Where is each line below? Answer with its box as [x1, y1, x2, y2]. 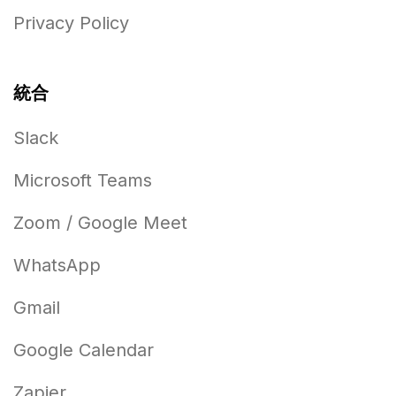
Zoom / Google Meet [13, 212, 187, 234]
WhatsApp [13, 255, 101, 277]
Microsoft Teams [13, 170, 152, 192]
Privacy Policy [13, 12, 129, 34]
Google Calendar [13, 339, 154, 362]
